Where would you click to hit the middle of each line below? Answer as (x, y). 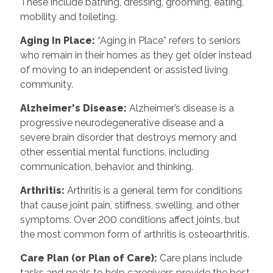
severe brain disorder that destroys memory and (128, 137)
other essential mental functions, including (114, 152)
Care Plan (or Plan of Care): (90, 258)
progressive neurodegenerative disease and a (122, 122)
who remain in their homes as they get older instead (136, 55)
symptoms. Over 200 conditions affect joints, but (130, 219)
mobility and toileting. (68, 16)
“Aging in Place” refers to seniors (169, 40)
